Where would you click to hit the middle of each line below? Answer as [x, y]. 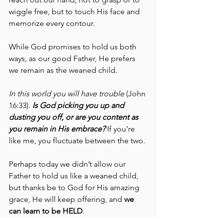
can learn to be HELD [46, 211]
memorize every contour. [52, 23]
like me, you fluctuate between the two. [77, 140]
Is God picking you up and [79, 105]
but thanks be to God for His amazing [75, 187]
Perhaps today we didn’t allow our [68, 164]
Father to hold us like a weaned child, [75, 175]
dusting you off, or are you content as [75, 117]
